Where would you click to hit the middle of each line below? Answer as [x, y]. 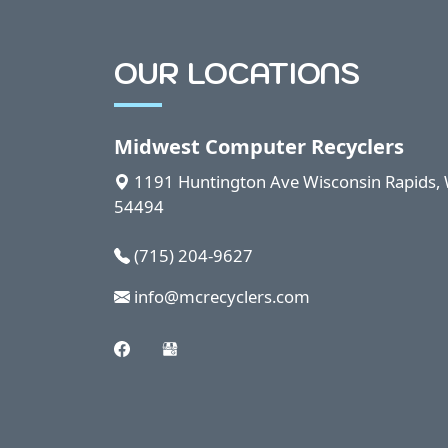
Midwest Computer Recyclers [259, 145]
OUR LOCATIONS [237, 73]
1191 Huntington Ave [216, 181]
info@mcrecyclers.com [220, 296]
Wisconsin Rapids [369, 181]
